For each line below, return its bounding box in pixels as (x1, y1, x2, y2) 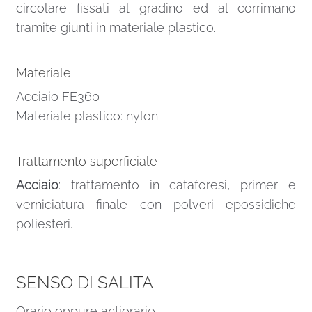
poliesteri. (15, 216, 72, 231)
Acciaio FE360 (15, 88, 100, 104)
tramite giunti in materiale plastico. (15, 19, 216, 35)
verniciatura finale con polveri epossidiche (15, 196, 297, 212)
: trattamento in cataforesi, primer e (58, 177, 297, 192)
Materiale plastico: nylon (15, 108, 158, 123)
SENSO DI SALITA (15, 272, 153, 292)
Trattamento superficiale (15, 154, 157, 169)
